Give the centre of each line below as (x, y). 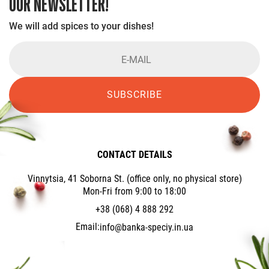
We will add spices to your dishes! (81, 26)
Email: (88, 227)
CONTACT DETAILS (134, 155)
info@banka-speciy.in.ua (147, 227)
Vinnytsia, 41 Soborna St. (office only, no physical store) (134, 179)
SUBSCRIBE (134, 95)
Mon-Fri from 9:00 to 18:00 (134, 192)
